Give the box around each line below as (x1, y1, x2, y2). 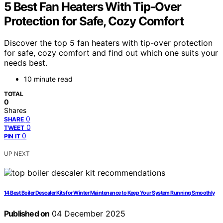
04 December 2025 (49, 209, 126, 219)
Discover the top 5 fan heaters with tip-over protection (4, 38, 213, 48)
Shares (4, 106, 26, 115)
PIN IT (4, 132, 20, 140)
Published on (4, 209, 50, 219)
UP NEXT (4, 150, 30, 158)
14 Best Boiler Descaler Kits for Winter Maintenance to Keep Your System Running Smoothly (4, 190, 215, 197)
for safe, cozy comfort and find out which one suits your (4, 48, 218, 58)
